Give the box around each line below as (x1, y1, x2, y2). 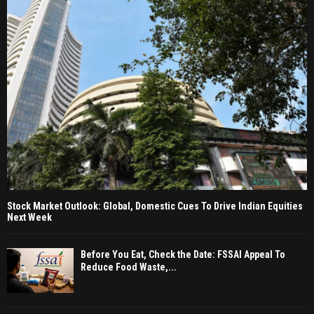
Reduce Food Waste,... (81, 261, 177, 273)
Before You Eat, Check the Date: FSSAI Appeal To (81, 249, 285, 261)
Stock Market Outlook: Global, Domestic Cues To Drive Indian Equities (7, 200, 303, 212)
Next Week (7, 212, 52, 224)
